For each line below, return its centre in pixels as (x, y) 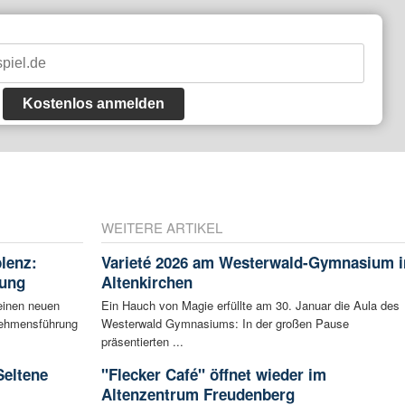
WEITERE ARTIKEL (161, 227)
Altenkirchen (146, 282)
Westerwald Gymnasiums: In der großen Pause (225, 323)
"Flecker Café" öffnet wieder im (213, 374)
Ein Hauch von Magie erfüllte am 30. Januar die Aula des (250, 305)
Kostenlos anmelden (93, 103)
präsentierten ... (142, 341)
